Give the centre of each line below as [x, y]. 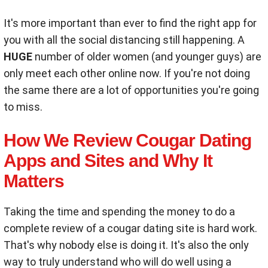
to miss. [23, 107]
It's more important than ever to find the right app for [130, 23]
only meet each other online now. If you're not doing [127, 73]
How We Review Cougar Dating [127, 140]
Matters [34, 181]
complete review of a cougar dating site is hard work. [130, 228]
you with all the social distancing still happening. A [124, 40]
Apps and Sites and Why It [108, 161]
